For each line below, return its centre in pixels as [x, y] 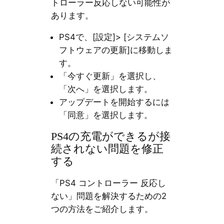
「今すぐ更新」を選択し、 [110, 76]
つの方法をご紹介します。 [102, 209]
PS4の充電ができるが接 [110, 136]
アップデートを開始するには [114, 102]
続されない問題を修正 [107, 149]
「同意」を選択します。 [105, 115]
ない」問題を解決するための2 [108, 196]
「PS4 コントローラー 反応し [108, 183]
